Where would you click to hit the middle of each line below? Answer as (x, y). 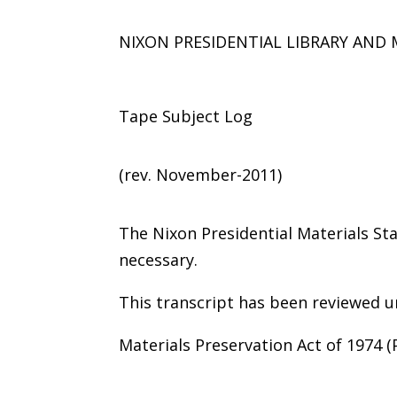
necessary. (159, 259)
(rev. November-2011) (201, 174)
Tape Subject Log (186, 116)
